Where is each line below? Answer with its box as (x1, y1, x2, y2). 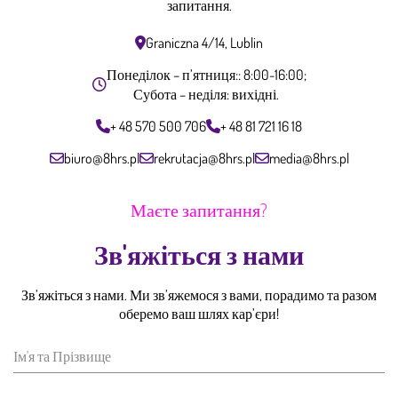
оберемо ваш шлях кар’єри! (119, 304, 279, 322)
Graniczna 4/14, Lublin (146, 33, 263, 52)
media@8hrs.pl (268, 148, 349, 167)
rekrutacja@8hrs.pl (153, 148, 255, 167)
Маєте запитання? (131, 197, 267, 221)
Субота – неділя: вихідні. (133, 84, 279, 103)
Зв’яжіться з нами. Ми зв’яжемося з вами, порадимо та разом (21, 285, 377, 304)
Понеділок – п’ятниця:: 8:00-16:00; (106, 65, 306, 84)
